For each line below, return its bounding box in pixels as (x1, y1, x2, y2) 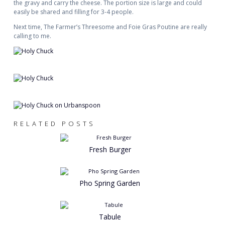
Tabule (98, 212, 121, 222)
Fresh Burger (88, 145, 131, 155)
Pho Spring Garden (79, 178, 141, 188)
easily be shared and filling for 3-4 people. (13, 8, 134, 17)
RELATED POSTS (13, 119, 95, 129)
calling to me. (13, 32, 51, 41)
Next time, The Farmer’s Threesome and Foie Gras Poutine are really (13, 23, 207, 32)
